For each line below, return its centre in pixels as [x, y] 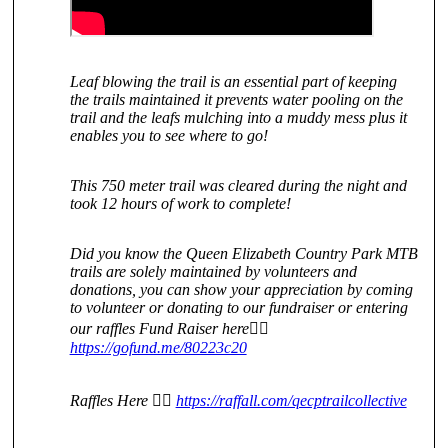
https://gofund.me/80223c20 [158, 348]
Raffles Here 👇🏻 [122, 401]
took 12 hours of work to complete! [180, 204]
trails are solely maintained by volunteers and [213, 272]
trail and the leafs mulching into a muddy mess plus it [238, 118]
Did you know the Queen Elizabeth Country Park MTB [243, 254]
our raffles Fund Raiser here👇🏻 [169, 329]
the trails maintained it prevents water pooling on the [236, 100]
